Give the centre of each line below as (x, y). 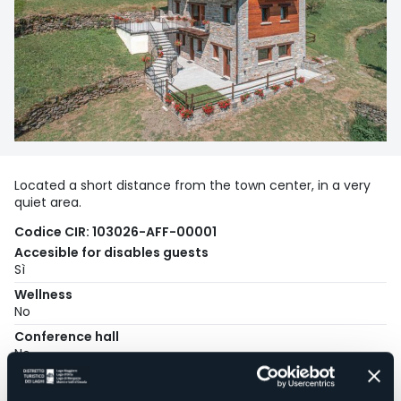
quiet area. (48, 203)
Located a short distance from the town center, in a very (192, 186)
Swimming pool (65, 379)
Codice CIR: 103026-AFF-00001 (115, 232)
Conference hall (67, 337)
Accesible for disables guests (111, 253)
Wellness (43, 295)
